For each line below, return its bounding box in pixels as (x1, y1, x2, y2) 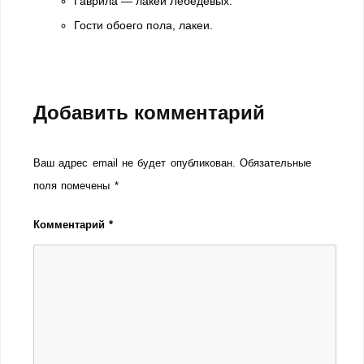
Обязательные (239, 157, 311, 169)
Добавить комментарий (33, 102, 265, 123)
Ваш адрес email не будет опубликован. (33, 157, 236, 169)
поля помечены (33, 180, 115, 192)
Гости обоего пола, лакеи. (74, 19, 213, 32)
